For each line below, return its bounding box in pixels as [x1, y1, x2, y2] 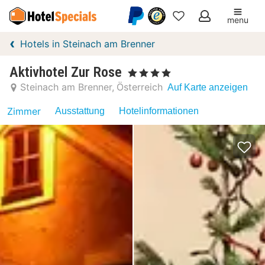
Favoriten [172, 40, 222, 53]
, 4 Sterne [127, 66, 157, 75]
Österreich [117, 81, 163, 93]
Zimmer [7, 105, 41, 117]
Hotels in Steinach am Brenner [20, 38, 155, 50]
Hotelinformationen [119, 106, 199, 116]
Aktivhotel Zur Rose [9, 64, 122, 80]
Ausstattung [55, 106, 105, 116]
